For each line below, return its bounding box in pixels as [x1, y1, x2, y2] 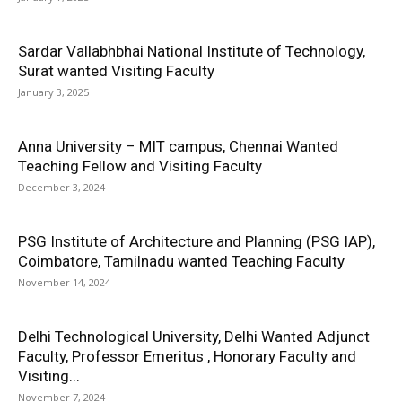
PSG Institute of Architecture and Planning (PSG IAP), [18, 232, 375, 250]
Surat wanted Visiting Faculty [18, 62, 214, 80]
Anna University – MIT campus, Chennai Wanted [18, 137, 338, 155]
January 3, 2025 [18, 85, 89, 99]
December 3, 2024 [18, 180, 105, 194]
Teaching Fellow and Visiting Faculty [18, 157, 262, 175]
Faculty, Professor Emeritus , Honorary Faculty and [18, 347, 356, 365]
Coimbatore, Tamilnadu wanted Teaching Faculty [18, 252, 345, 270]
